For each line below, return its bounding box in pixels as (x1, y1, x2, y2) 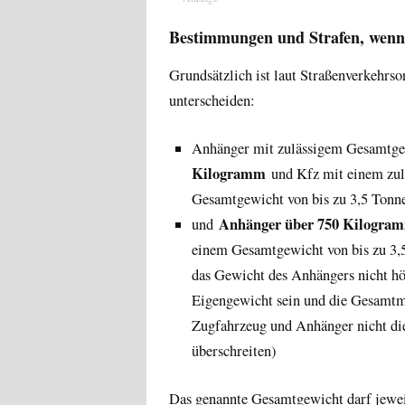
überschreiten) (192, 340, 277, 361)
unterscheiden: (169, 89, 255, 110)
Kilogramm (192, 162, 266, 184)
